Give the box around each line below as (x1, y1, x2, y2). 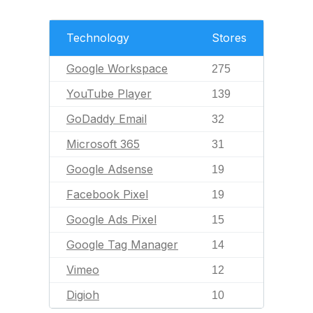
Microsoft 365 (66, 137, 140, 151)
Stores (212, 31, 247, 45)
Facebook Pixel (66, 187, 148, 201)
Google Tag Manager (66, 238, 178, 252)
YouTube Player (66, 87, 152, 101)
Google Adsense (66, 162, 153, 176)
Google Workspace (66, 61, 168, 75)
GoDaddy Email (66, 112, 147, 126)
